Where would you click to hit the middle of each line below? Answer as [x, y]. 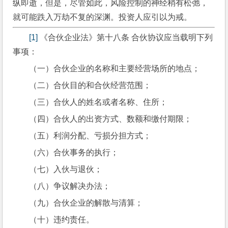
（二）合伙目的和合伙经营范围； [90, 85]
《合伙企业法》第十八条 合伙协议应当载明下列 [125, 37]
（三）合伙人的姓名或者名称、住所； [98, 102]
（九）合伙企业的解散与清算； [86, 203]
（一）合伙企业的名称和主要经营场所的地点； [115, 68]
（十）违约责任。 [62, 219]
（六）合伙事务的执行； [74, 152]
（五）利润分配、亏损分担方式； [90, 135]
